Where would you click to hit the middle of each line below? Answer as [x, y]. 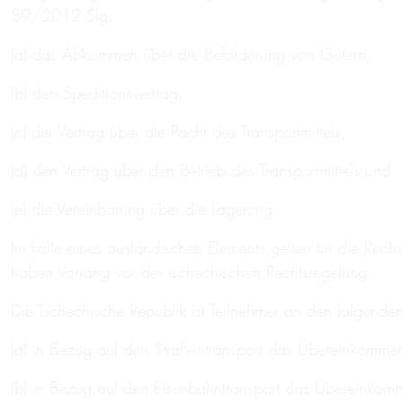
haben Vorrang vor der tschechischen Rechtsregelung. [192, 272]
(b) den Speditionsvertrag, [97, 93]
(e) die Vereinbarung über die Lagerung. [144, 209]
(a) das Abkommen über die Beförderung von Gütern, [191, 54]
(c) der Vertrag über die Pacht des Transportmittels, [179, 132]
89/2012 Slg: [62, 16]
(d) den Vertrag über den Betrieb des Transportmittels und [201, 170]
